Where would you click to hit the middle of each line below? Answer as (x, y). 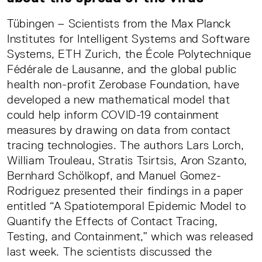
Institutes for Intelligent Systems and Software (129, 39)
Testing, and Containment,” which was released (131, 237)
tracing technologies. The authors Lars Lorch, (126, 145)
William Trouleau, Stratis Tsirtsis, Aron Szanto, (127, 161)
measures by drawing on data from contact (119, 130)
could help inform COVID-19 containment (113, 115)
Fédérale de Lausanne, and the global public (122, 69)
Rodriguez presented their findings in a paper (126, 191)
